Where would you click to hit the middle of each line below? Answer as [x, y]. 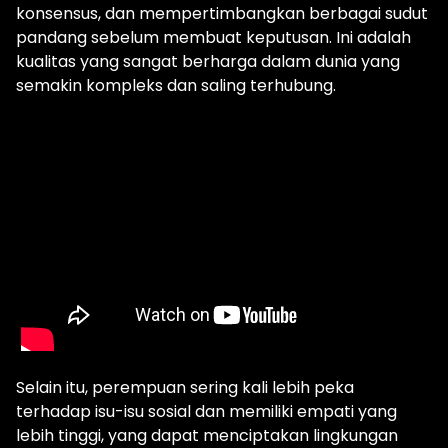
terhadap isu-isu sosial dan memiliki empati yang [206, 412]
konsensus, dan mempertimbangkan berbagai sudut [222, 13]
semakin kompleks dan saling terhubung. [176, 85]
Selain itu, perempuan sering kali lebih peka [185, 388]
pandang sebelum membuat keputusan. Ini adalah [213, 37]
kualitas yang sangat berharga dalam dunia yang [208, 61]
